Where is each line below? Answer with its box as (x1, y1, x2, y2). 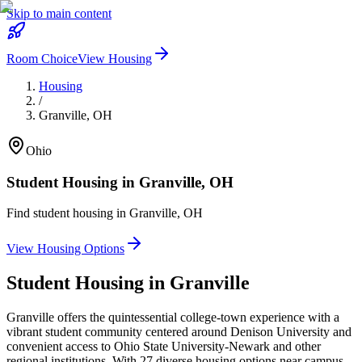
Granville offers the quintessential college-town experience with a (6, 310, 339, 325)
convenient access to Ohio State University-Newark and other (6, 339, 321, 354)
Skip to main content (6, 6, 112, 20)
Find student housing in (6, 206, 129, 221)
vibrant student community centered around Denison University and (6, 325, 351, 339)
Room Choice (6, 52, 78, 65)
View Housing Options (6, 242, 124, 256)
